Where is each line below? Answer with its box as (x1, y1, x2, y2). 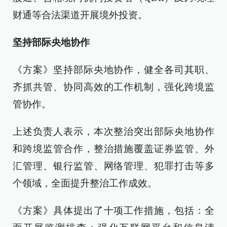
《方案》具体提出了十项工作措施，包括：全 (13, 205, 214, 216)
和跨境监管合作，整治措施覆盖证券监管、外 (13, 143, 214, 155)
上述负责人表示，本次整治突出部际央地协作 (13, 126, 214, 137)
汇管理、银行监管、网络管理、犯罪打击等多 (13, 161, 214, 172)
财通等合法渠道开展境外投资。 (13, 10, 147, 21)
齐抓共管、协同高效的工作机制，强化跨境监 (13, 82, 214, 93)
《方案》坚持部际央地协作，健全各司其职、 (13, 64, 214, 75)
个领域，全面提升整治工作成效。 (13, 178, 157, 189)
